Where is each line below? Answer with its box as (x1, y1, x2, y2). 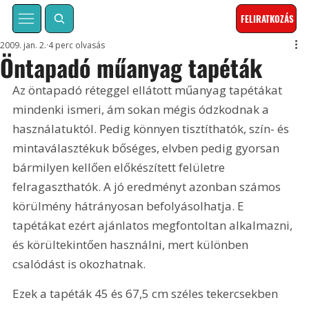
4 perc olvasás (48, 39, 106, 52)
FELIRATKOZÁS (241, 12, 295, 26)
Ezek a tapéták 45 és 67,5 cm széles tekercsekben (12, 286, 281, 302)
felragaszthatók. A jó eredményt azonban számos (12, 179, 284, 195)
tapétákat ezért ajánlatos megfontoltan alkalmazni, (12, 217, 296, 234)
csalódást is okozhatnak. (12, 256, 146, 272)
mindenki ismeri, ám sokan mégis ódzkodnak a (12, 101, 272, 118)
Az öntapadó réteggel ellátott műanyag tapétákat (12, 82, 286, 99)
